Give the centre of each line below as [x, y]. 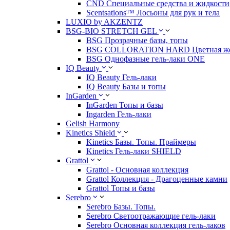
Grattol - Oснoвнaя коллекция [137, 170]
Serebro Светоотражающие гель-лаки [151, 216]
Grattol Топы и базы [121, 188]
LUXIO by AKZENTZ [104, 22]
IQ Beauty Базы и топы [126, 87]
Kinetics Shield [90, 133]
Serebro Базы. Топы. [121, 207]
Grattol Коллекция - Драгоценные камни [157, 179]
